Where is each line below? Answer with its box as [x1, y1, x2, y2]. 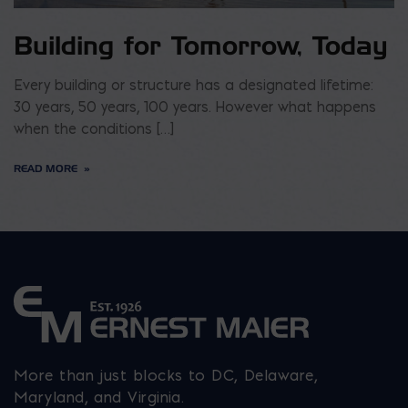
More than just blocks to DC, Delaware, [14, 365, 319, 384]
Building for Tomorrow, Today [14, 29, 388, 61]
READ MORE [14, 161, 77, 175]
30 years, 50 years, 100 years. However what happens [14, 97, 376, 116]
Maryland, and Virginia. [14, 387, 184, 406]
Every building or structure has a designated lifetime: [14, 76, 373, 94]
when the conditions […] [14, 119, 174, 138]
